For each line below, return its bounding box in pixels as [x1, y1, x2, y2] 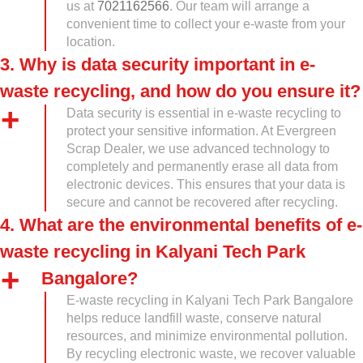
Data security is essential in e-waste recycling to [66, 106, 341, 120]
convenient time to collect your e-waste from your [66, 17, 345, 31]
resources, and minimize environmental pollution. [66, 329, 348, 343]
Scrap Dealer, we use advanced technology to [66, 142, 330, 156]
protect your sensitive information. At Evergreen [66, 124, 336, 138]
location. [66, 35, 115, 49]
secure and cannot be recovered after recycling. [66, 195, 338, 209]
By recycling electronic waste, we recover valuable [66, 347, 356, 361]
